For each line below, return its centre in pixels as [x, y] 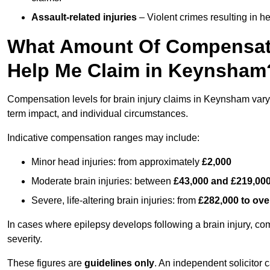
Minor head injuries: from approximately [117, 162]
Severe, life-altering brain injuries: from [115, 201]
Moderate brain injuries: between [102, 181]
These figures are [46, 263]
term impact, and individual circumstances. [98, 114]
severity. [25, 239]
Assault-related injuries [84, 17]
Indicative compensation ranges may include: [103, 138]
